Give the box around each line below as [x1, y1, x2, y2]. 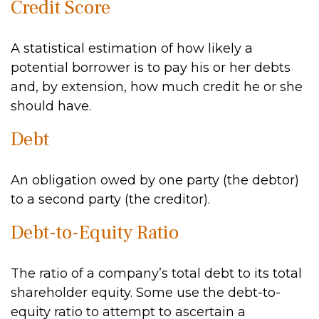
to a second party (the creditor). [11, 192, 210, 207]
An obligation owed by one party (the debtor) [11, 172, 299, 188]
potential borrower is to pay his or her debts [11, 60, 291, 75]
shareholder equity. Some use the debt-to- [11, 285, 281, 300]
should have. [11, 98, 91, 114]
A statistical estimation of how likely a [11, 41, 253, 56]
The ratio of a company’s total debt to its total [11, 266, 302, 281]
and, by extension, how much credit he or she [11, 79, 303, 95]
